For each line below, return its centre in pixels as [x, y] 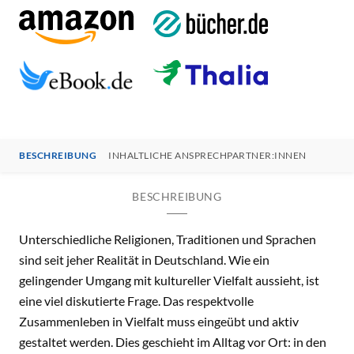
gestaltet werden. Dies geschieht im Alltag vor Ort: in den [173, 341]
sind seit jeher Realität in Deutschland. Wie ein [144, 259]
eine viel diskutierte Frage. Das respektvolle [136, 300]
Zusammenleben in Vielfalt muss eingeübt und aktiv [159, 321]
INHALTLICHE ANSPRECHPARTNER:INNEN [207, 155]
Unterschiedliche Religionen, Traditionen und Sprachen [168, 239]
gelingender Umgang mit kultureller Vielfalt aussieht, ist [169, 280]
